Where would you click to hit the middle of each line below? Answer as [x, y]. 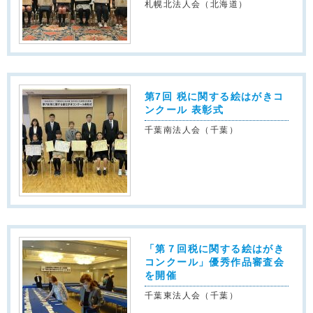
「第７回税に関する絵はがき [215, 248]
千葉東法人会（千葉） [191, 295]
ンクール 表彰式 [184, 109]
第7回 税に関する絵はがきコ [214, 96]
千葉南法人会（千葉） [191, 130]
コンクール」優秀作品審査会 [215, 262]
